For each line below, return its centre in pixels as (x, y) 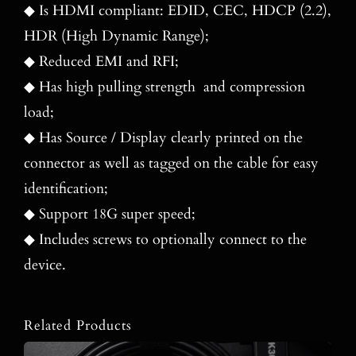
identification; (66, 189)
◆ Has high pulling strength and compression (164, 87)
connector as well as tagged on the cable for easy (171, 164)
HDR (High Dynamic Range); (116, 37)
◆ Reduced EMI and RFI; (101, 62)
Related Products (77, 326)
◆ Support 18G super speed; (109, 215)
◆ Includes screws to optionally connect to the (165, 240)
